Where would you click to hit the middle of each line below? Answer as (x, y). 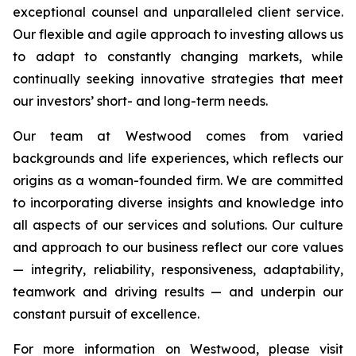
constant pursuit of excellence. (106, 314)
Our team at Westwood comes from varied (178, 136)
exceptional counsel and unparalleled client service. (178, 12)
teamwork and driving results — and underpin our (178, 292)
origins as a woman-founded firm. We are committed (178, 180)
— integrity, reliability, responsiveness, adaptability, (178, 269)
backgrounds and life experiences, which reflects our (178, 158)
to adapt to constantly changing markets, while (178, 56)
